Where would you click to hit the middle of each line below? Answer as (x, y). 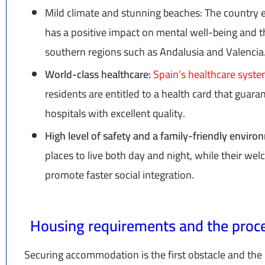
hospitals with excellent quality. (115, 114)
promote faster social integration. (120, 175)
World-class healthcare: (99, 75)
